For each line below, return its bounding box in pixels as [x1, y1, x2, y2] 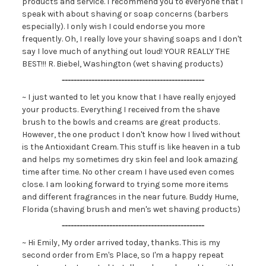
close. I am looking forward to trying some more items [21, 179, 229, 189]
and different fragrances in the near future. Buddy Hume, [21, 192, 238, 202]
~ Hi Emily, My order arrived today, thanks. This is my [21, 237, 220, 248]
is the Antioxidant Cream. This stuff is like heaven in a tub [21, 142, 240, 152]
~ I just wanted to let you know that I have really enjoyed [21, 92, 236, 102]
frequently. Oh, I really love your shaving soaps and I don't [21, 34, 242, 44]
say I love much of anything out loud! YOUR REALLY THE [21, 46, 230, 56]
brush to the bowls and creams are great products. [21, 117, 220, 127]
